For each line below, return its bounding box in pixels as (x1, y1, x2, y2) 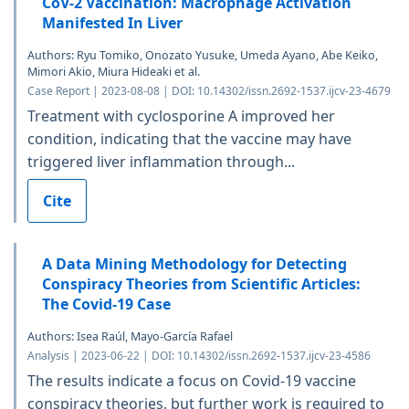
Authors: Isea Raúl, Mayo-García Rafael (27, 328, 233, 344)
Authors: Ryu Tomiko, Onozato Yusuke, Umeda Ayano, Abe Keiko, (27, 47, 378, 63)
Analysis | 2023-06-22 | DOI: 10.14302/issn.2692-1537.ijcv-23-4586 (27, 347, 371, 363)
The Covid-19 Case (42, 293, 171, 314)
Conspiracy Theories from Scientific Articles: (42, 273, 361, 294)
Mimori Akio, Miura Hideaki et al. (27, 63, 200, 79)
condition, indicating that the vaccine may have (27, 128, 351, 149)
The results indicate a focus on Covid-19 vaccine (27, 370, 356, 391)
